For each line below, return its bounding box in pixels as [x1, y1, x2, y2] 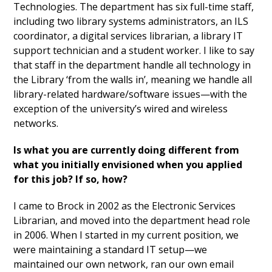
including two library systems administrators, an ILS [13, 15, 249, 29]
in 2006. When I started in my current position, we [13, 228, 239, 242]
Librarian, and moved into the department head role [13, 214, 251, 228]
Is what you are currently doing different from [13, 143, 240, 157]
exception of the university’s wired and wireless [13, 102, 228, 116]
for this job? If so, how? [13, 172, 128, 186]
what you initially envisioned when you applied [13, 158, 243, 172]
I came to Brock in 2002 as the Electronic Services [13, 199, 236, 213]
